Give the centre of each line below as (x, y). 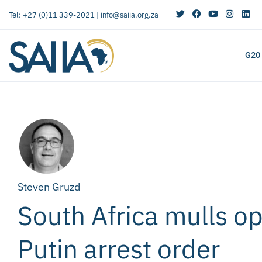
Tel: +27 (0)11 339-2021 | (55, 15)
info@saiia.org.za (130, 15)
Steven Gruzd (49, 187)
